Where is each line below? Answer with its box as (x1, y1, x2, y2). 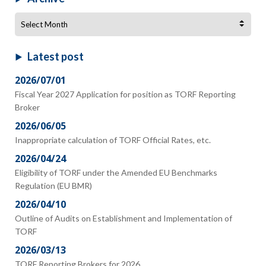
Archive (14, 13, 46, 25)
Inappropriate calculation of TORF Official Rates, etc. (15, 134, 211, 145)
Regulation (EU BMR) (15, 180, 92, 191)
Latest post (27, 49, 84, 63)
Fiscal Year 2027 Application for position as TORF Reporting (15, 88, 236, 99)
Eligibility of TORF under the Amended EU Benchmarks (15, 167, 217, 178)
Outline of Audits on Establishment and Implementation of (15, 213, 232, 223)
